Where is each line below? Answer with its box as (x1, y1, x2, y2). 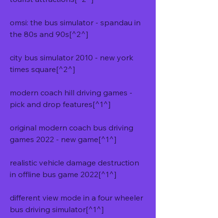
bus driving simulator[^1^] (10, 204, 104, 214)
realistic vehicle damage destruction (10, 158, 139, 167)
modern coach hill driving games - (10, 88, 132, 97)
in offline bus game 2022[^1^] (10, 169, 116, 179)
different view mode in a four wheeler (10, 193, 143, 202)
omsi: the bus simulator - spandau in (10, 18, 141, 27)
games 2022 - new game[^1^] (10, 134, 116, 144)
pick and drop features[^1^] (10, 99, 110, 109)
